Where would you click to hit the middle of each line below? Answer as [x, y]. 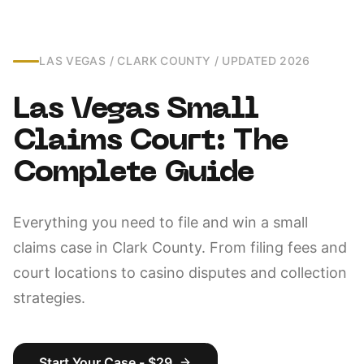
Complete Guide [134, 174]
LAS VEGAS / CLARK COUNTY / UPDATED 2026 [175, 61]
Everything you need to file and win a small [160, 222]
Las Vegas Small [136, 110]
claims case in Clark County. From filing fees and [180, 247]
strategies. [49, 298]
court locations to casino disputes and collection [180, 273]
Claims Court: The [151, 142]
